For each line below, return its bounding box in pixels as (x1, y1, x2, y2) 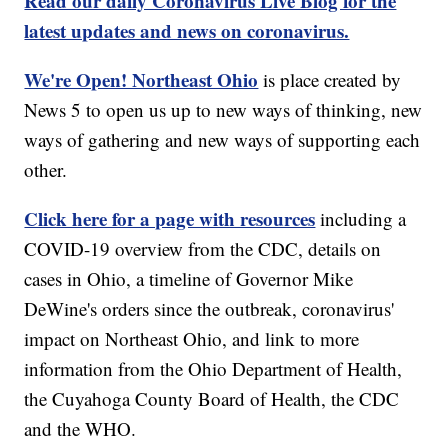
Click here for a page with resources (24, 205, 316, 233)
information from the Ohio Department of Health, (24, 356, 403, 382)
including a (315, 206, 407, 232)
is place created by (258, 67, 402, 93)
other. (24, 157, 68, 183)
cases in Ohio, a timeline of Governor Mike (24, 266, 354, 292)
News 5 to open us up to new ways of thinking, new (24, 97, 423, 123)
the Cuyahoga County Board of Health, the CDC (24, 386, 400, 412)
